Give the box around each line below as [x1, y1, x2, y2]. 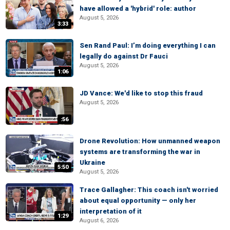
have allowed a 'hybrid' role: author [80, 5, 196, 12]
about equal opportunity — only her [80, 197, 196, 204]
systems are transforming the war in [80, 148, 200, 156]
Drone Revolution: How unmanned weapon [80, 137, 220, 145]
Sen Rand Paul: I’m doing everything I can [80, 42, 216, 49]
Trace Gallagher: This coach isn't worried [80, 186, 218, 194]
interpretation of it [80, 207, 142, 215]
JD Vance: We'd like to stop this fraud [80, 89, 203, 97]
